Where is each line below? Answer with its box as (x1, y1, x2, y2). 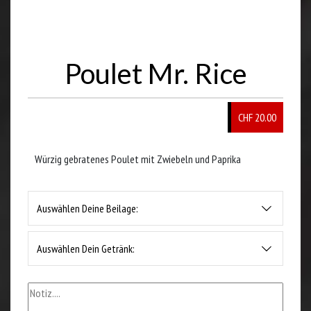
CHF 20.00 (238, 110, 276, 124)
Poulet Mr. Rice (64, 57, 247, 90)
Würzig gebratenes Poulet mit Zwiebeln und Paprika (35, 152, 241, 166)
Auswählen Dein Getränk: (37, 242, 135, 255)
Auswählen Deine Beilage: (37, 201, 138, 215)
